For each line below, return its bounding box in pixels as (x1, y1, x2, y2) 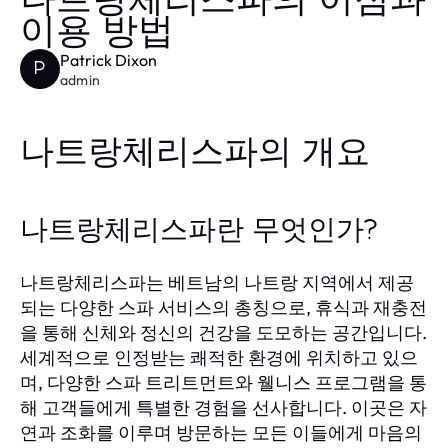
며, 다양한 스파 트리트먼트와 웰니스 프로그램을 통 (20, 370, 427, 394)
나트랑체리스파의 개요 (20, 135, 370, 170)
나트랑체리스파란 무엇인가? (20, 216, 381, 245)
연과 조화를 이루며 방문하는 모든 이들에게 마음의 (20, 420, 422, 444)
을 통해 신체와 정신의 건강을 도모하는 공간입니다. (20, 320, 427, 344)
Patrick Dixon (60, 49, 157, 70)
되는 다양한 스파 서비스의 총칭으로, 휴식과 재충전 (20, 295, 427, 319)
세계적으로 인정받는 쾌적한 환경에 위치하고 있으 (20, 345, 418, 369)
